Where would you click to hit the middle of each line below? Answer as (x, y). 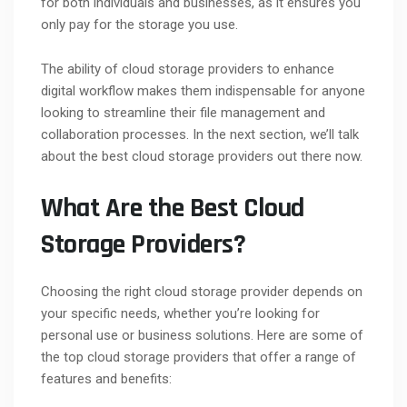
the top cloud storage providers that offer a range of (199, 357)
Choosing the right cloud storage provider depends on (202, 292)
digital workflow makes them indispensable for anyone (203, 91)
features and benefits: (106, 379)
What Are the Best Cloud (173, 208)
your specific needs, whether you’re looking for (180, 314)
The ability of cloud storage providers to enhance (188, 69)
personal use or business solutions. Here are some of (202, 336)
